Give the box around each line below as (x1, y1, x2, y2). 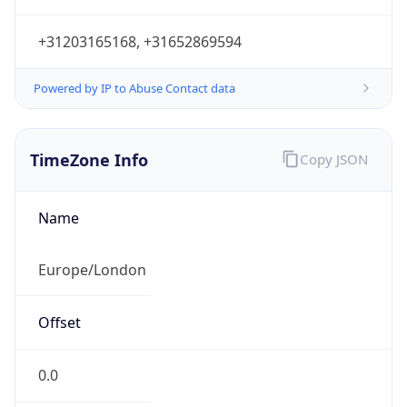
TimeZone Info (30, 111, 148, 134)
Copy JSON (299, 112, 368, 131)
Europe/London (37, 222, 146, 243)
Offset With (37, 381, 116, 402)
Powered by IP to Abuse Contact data (34, 42, 235, 59)
